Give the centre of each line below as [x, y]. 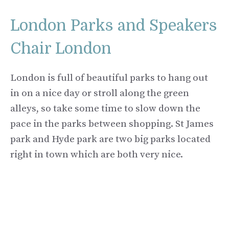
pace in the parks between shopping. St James [112, 124]
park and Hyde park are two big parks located [110, 140]
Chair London [61, 49]
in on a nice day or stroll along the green [100, 94]
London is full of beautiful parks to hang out [109, 78]
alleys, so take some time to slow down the [105, 109]
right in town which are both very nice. [98, 155]
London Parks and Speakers [114, 26]
